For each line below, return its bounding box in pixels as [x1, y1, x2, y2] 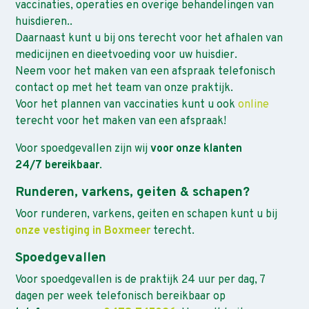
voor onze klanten [150, 142, 243, 157]
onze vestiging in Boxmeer [15, 224, 151, 239]
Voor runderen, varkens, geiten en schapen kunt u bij [15, 208, 278, 222]
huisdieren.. [15, 15, 73, 30]
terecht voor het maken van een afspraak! [15, 114, 227, 129]
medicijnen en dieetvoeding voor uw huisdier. [15, 48, 238, 63]
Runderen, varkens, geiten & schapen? [15, 184, 250, 201]
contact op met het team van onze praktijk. [15, 81, 234, 96]
